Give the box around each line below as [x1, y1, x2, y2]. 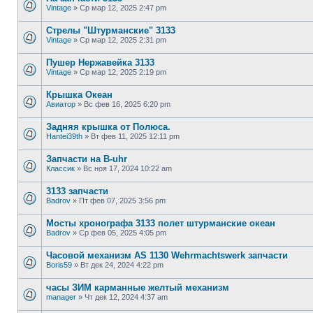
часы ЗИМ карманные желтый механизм [46, 282, 229, 293]
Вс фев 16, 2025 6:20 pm [84, 100, 170, 108]
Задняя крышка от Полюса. [46, 122, 170, 132]
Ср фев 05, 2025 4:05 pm [79, 228, 166, 237]
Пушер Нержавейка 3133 [46, 57, 154, 68]
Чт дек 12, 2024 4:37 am [85, 293, 168, 301]
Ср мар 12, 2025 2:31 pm [80, 36, 166, 44]
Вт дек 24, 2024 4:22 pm [80, 261, 163, 269]
